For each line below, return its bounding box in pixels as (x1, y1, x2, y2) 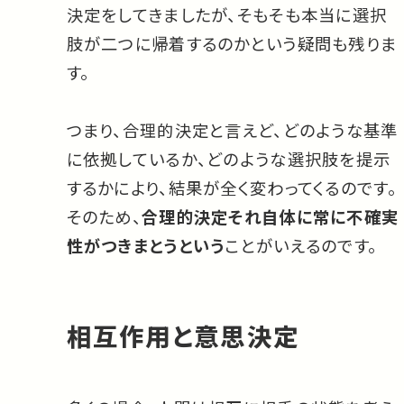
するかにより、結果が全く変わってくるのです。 (66, 176, 397, 200)
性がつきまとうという (66, 234, 225, 258)
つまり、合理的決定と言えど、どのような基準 (66, 118, 399, 142)
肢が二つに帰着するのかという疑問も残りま (66, 32, 398, 56)
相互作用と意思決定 (66, 317, 300, 353)
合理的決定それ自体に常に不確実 (141, 205, 399, 229)
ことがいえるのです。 (225, 234, 378, 258)
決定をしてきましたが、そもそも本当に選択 (66, 3, 388, 27)
